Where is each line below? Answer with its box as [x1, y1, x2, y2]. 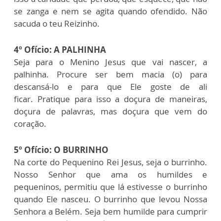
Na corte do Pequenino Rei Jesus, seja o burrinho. [14, 156, 207, 168]
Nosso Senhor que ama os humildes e [14, 168, 207, 180]
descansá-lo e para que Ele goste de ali [14, 80, 207, 92]
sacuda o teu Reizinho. [14, 17, 100, 29]
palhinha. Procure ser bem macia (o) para [14, 68, 207, 80]
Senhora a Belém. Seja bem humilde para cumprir [14, 205, 207, 217]
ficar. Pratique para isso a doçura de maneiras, [14, 93, 207, 105]
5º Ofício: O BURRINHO [14, 144, 109, 155]
